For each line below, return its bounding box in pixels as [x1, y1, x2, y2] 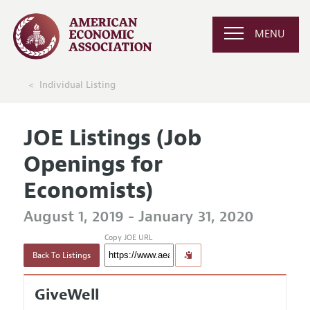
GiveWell [34, 285, 99, 305]
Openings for [23, 149, 163, 179]
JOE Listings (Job [23, 123, 201, 152]
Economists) [23, 176, 153, 205]
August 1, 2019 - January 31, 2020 [23, 206, 254, 227]
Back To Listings [32, 250, 91, 262]
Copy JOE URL [104, 232, 152, 243]
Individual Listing [39, 78, 116, 91]
